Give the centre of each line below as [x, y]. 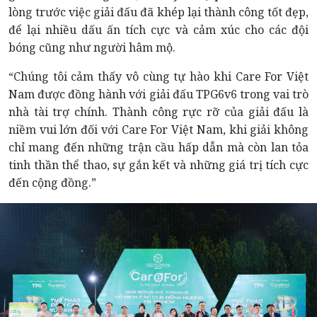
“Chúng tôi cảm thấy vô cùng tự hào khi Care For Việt [158, 76]
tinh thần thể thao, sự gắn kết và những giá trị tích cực [158, 165]
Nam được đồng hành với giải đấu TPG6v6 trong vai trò [158, 94]
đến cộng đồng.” [52, 182]
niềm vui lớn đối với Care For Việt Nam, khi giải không [158, 129]
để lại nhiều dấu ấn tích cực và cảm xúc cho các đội [158, 29]
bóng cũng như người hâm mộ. [92, 47]
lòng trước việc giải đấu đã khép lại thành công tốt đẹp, [158, 12]
